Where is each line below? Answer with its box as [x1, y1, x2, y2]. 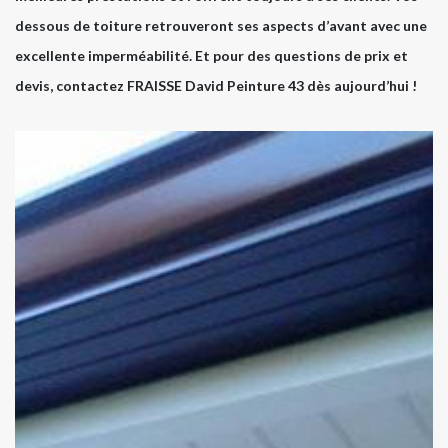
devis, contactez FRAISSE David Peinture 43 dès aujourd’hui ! [15, 77, 417, 95]
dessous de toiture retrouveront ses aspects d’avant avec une [15, 17, 427, 35]
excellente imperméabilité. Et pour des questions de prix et [15, 47, 408, 65]
